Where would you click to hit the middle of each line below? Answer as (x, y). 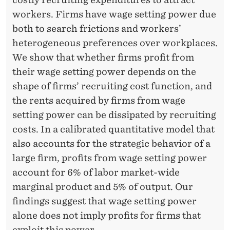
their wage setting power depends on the (104, 72)
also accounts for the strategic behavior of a (111, 144)
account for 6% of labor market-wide (96, 172)
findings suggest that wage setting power (104, 201)
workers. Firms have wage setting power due (114, 14)
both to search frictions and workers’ (97, 29)
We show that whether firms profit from (103, 57)
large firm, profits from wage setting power (110, 158)
